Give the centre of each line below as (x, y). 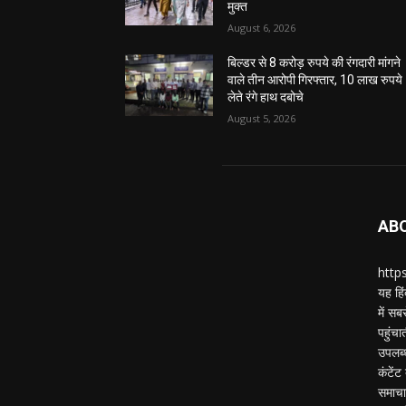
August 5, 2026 (262, 119)
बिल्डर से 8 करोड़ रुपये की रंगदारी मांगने (314, 63)
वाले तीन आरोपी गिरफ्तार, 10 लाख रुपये (315, 80)
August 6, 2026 (262, 28)
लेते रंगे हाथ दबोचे (266, 97)
